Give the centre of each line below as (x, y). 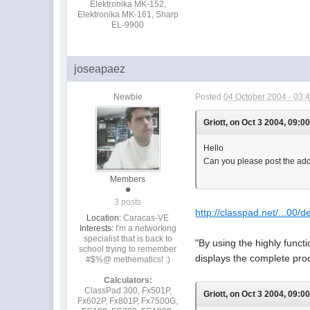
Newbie (128, 97)
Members (128, 179)
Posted (210, 97)
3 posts (128, 202)
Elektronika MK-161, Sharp (128, 14)
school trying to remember (128, 249)
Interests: (96, 228)
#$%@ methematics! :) (128, 259)
